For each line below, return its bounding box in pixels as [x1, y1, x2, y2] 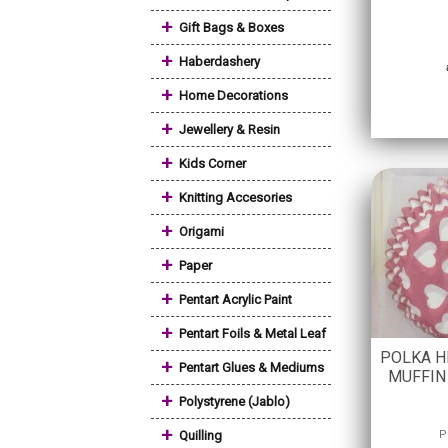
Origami [179, 224, 224, 239]
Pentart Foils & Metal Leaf [179, 326, 326, 341]
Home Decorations [179, 88, 288, 103]
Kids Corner [179, 156, 246, 171]
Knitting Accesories [179, 190, 292, 205]
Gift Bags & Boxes [179, 20, 284, 35]
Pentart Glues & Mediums [179, 360, 324, 375]
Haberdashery [179, 54, 260, 69]
